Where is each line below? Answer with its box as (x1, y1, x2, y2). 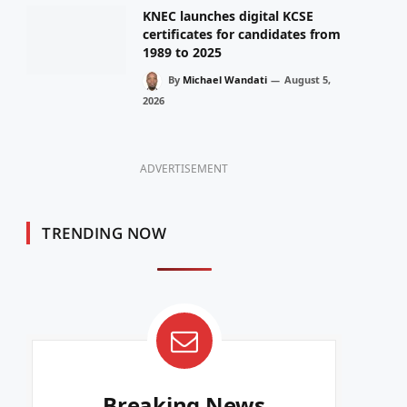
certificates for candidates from (143, 25, 341, 43)
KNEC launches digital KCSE (143, 7, 313, 25)
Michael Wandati (183, 73, 267, 86)
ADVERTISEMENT (140, 160, 228, 176)
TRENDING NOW (42, 222, 167, 243)
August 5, (284, 73, 331, 86)
